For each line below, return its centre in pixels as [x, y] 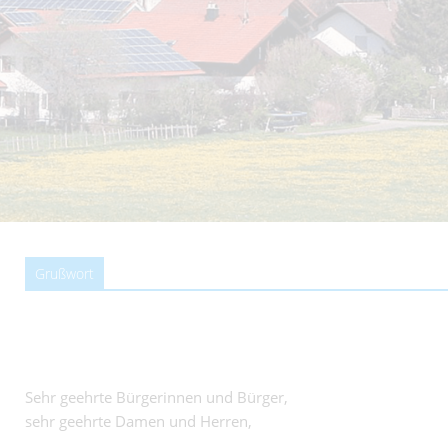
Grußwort [64, 273]
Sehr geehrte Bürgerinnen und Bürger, [156, 397]
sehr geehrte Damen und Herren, [138, 421]
